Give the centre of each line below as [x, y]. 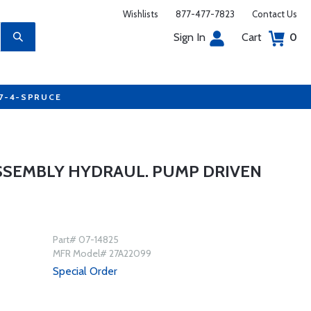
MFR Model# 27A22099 [102, 253]
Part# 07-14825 [85, 239]
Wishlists [141, 14]
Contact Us [275, 14]
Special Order [85, 271]
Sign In [190, 37]
